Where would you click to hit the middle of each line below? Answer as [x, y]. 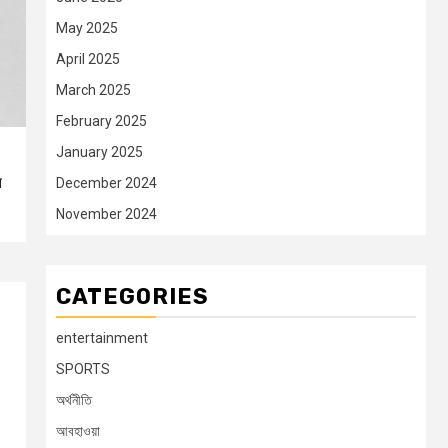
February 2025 [101, 121]
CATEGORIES [132, 297]
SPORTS [83, 369]
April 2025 [88, 59]
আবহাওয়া [78, 431]
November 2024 [106, 214]
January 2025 [99, 152]
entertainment [102, 338]
